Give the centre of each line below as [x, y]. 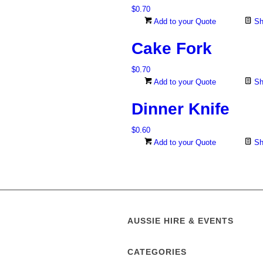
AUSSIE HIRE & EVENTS [181, 221]
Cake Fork [172, 49]
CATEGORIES [157, 252]
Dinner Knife [181, 109]
